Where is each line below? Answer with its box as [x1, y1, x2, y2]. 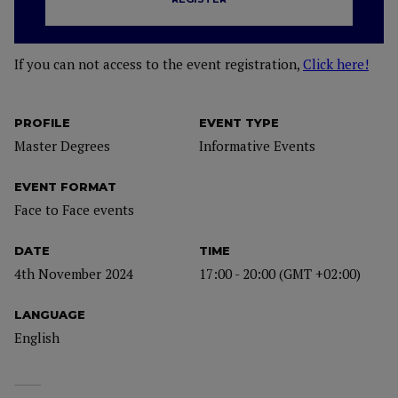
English [14, 329, 60, 346]
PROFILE [14, 115, 70, 130]
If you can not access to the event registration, [14, 55, 303, 73]
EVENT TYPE [199, 115, 279, 130]
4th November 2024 [14, 265, 133, 283]
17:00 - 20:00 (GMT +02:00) [199, 265, 361, 283]
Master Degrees [14, 137, 110, 155]
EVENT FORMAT [14, 179, 116, 194]
